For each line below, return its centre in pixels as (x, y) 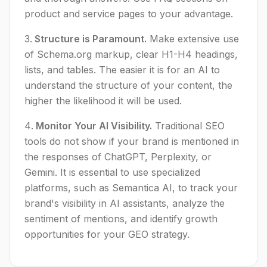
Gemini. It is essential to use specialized (112, 172)
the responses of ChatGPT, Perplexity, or (118, 157)
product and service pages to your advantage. (129, 14)
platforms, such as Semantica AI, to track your (131, 188)
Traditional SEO (188, 126)
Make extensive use (193, 39)
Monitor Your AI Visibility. (94, 126)
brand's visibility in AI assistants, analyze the (125, 203)
